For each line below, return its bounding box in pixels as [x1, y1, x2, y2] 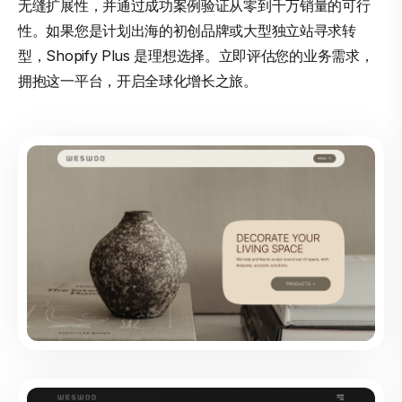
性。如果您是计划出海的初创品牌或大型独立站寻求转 [18, 22, 356, 39]
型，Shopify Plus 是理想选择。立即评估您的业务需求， [18, 47, 374, 65]
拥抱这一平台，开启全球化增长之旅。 [18, 72, 258, 90]
